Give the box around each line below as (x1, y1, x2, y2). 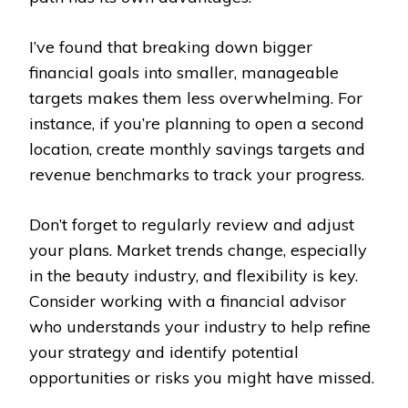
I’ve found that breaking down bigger (29, 36, 312, 57)
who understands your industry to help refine (29, 315, 371, 337)
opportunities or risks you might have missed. (29, 366, 374, 388)
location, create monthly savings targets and (29, 138, 365, 159)
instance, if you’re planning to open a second (29, 112, 364, 134)
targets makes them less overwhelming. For (29, 87, 362, 108)
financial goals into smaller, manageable (29, 61, 339, 83)
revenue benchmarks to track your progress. (29, 163, 364, 185)
